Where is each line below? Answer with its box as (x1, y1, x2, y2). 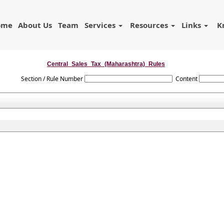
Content (175, 74, 198, 83)
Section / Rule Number (20, 74, 83, 83)
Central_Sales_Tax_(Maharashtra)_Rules (47, 60, 165, 67)
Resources (129, 20, 170, 30)
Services (84, 20, 117, 30)
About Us (18, 20, 52, 30)
